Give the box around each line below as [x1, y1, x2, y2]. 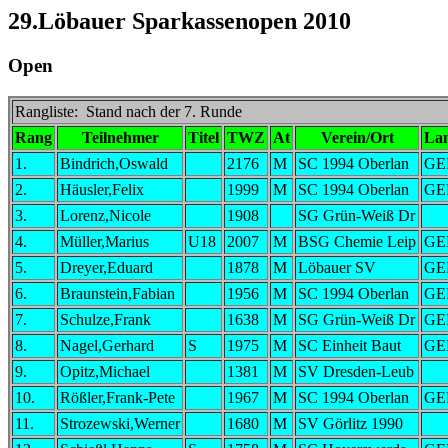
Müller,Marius [60, 232, 149, 250]
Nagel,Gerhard [60, 336, 154, 354]
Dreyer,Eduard [60, 258, 153, 276]
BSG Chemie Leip [298, 232, 416, 250]
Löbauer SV [298, 258, 376, 276]
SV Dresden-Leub [298, 362, 414, 380]
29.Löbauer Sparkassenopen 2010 [8, 8, 351, 34]
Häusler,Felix [60, 180, 144, 198]
